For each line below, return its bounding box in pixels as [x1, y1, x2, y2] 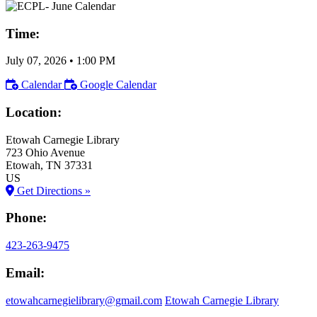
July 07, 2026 [6, 54, 67, 67]
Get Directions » [14, 184, 91, 197]
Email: [6, 265, 45, 280]
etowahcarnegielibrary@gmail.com [6, 294, 162, 306]
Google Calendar [80, 79, 156, 91]
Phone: [6, 210, 47, 226]
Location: [6, 104, 62, 120]
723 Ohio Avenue [6, 146, 85, 158]
